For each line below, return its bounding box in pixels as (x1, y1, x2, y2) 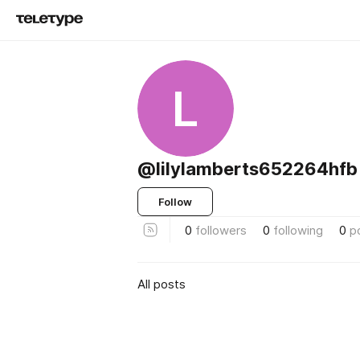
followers (195, 222, 247, 238)
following (273, 222, 323, 238)
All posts (137, 276, 186, 292)
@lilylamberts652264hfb (137, 158, 358, 179)
